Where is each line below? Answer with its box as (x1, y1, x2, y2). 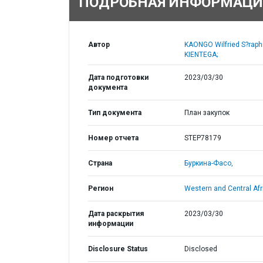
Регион (88, 184, 113, 193)
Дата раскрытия (88, 210, 144, 218)
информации (88, 220, 133, 228)
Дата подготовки (88, 73, 149, 82)
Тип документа (88, 109, 141, 117)
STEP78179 (184, 134, 221, 142)
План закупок (184, 109, 230, 117)
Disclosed (184, 245, 217, 253)
